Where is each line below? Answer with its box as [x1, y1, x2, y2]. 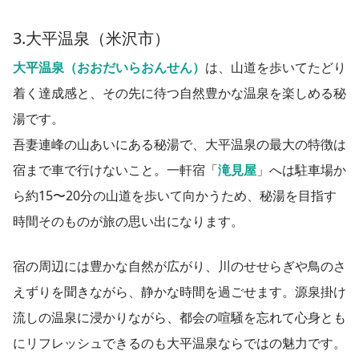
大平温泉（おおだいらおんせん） [13, 58, 205, 76]
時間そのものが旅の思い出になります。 [13, 212, 244, 230]
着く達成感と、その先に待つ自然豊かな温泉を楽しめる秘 [13, 83, 346, 102]
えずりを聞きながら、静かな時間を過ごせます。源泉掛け [13, 282, 346, 301]
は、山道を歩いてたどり [205, 58, 346, 76]
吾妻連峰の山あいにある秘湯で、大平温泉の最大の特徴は [13, 135, 346, 153]
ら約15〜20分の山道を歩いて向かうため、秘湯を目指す [13, 186, 337, 204]
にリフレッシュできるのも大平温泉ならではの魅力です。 [13, 333, 346, 352]
